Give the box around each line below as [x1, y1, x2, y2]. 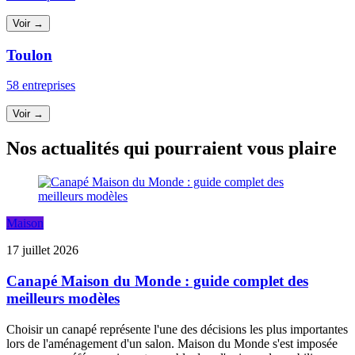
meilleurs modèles [6, 289, 120, 307]
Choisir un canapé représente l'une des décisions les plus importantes [6, 322, 348, 336]
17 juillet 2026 [6, 243, 78, 258]
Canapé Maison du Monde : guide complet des [6, 272, 308, 289]
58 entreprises [6, 78, 75, 93]
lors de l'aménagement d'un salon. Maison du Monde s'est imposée [6, 336, 338, 350]
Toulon [6, 46, 52, 63]
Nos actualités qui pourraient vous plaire [6, 138, 337, 159]
